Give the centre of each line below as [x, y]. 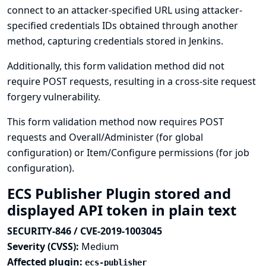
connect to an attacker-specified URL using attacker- [125, 10]
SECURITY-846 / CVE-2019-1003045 [85, 231]
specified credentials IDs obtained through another [123, 26]
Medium [100, 246]
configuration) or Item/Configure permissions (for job [128, 153]
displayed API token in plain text [123, 210]
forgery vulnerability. [54, 97]
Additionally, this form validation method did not [116, 66]
